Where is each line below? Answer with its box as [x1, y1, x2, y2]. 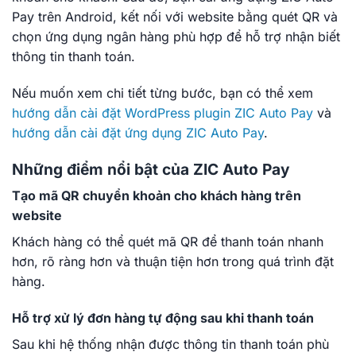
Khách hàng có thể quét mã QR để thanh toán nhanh [12, 234, 323, 250]
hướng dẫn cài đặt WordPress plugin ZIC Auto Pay [12, 104, 313, 121]
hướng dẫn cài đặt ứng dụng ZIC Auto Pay [12, 124, 264, 141]
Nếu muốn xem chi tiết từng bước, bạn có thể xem [12, 84, 313, 101]
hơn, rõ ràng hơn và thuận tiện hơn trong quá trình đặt [12, 253, 334, 270]
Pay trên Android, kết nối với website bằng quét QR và [12, 9, 338, 25]
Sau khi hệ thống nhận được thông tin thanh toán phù [12, 335, 329, 352]
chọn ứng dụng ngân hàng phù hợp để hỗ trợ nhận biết [12, 29, 340, 44]
